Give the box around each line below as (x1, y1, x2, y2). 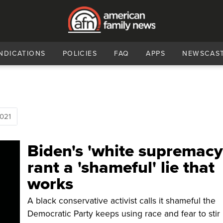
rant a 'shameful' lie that (27, 157, 215, 178)
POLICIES (62, 49, 98, 58)
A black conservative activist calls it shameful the (27, 196, 216, 206)
